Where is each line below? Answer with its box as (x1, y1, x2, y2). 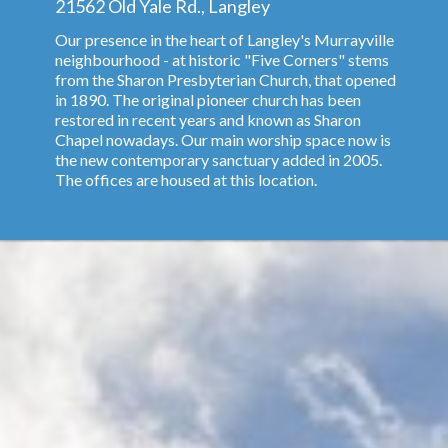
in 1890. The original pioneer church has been (55, 89, 361, 109)
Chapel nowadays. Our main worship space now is (55, 129, 391, 149)
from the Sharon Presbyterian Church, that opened (55, 69, 396, 89)
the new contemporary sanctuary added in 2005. (55, 149, 382, 169)
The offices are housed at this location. (55, 169, 317, 189)
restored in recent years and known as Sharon (55, 109, 361, 129)
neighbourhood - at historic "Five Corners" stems (55, 49, 389, 69)
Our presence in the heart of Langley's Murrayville (55, 29, 394, 49)
